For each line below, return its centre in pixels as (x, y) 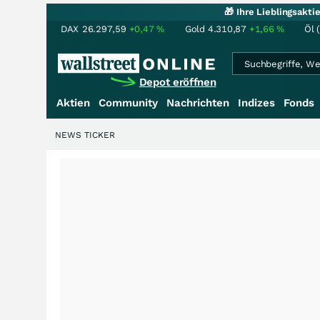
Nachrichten (198, 103)
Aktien (73, 103)
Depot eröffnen (177, 82)
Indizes (256, 103)
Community (128, 103)
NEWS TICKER (85, 135)
